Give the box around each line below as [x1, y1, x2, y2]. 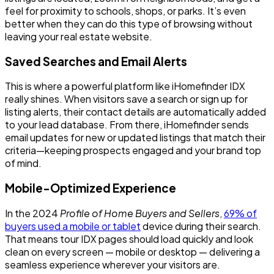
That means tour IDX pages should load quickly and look [5, 232, 253, 245]
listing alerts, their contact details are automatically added [5, 105, 266, 119]
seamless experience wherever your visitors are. [5, 257, 220, 271]
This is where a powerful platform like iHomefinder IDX [5, 80, 245, 93]
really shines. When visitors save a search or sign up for [5, 92, 248, 106]
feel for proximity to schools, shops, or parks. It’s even [5, 4, 246, 17]
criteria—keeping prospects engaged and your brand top [5, 144, 261, 157]
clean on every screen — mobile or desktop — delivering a [5, 245, 260, 258]
